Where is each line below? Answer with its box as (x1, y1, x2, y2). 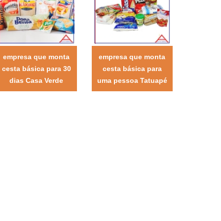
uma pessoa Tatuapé (97, 76, 167, 84)
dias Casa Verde (9, 76, 64, 84)
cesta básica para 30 (1, 64, 71, 73)
